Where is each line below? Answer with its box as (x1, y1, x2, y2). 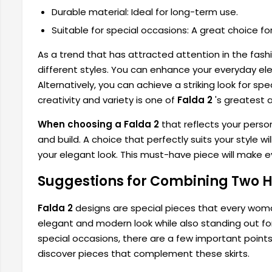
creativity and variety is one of (38, 93, 177, 107)
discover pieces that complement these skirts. (38, 247, 250, 260)
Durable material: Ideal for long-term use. (51, 5, 238, 18)
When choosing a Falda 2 (38, 118, 159, 131)
